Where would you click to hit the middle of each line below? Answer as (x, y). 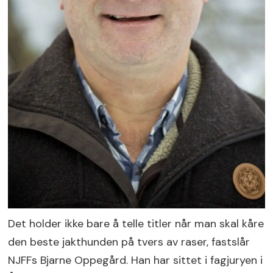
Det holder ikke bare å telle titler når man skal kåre (136, 223)
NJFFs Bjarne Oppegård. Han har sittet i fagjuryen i (136, 260)
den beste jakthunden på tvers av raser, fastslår (129, 242)
